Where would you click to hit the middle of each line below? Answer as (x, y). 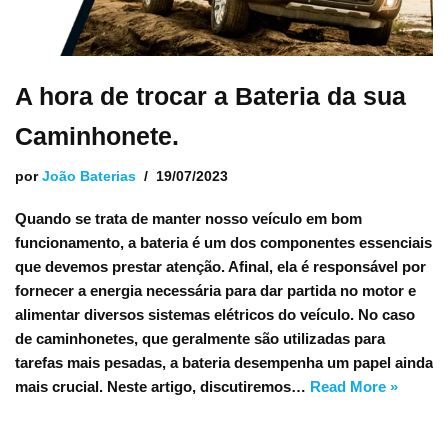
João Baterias (89, 176)
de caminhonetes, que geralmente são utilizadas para (200, 338)
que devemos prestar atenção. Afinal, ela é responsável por (220, 266)
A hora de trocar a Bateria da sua (210, 96)
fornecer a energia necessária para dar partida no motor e (215, 290)
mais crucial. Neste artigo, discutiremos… (162, 386)
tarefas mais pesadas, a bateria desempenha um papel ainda (224, 362)
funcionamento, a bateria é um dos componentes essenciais (223, 242)
